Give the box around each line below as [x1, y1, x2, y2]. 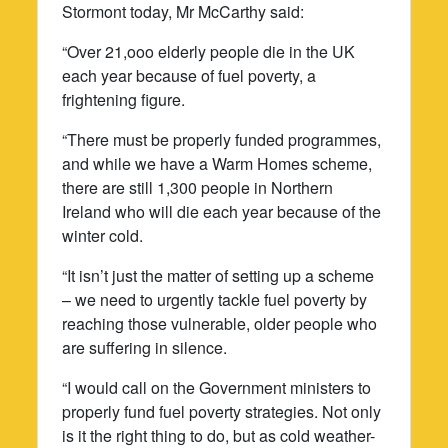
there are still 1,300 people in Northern [62, 175, 334, 199]
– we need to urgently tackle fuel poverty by [62, 287, 368, 311]
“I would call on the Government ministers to [62, 375, 372, 399]
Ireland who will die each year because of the [62, 199, 382, 223]
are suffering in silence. [62, 335, 228, 359]
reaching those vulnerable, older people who [62, 311, 378, 335]
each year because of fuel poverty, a [62, 63, 317, 87]
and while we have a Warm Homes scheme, [62, 151, 373, 175]
